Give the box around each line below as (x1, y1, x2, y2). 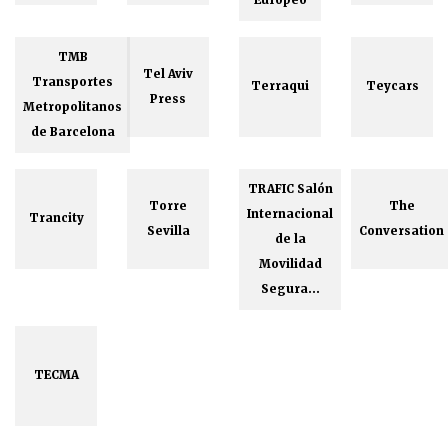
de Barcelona (30, 124, 115, 139)
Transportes (32, 74, 113, 89)
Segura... (260, 281, 320, 296)
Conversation (359, 223, 444, 238)
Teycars (365, 78, 419, 93)
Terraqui (251, 78, 309, 93)
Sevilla (146, 223, 190, 238)
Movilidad (258, 256, 322, 271)
